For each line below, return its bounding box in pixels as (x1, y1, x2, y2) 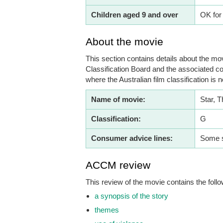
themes (95, 205, 119, 214)
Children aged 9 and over (91, 10, 178, 19)
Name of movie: (91, 95, 145, 104)
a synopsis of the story (95, 191, 168, 200)
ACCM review (86, 159, 150, 171)
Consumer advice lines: (91, 133, 173, 142)
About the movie (86, 35, 163, 47)
